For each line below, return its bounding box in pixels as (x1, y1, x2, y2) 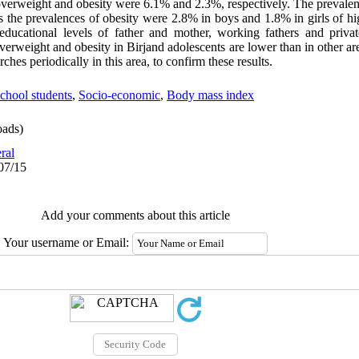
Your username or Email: (2, 236, 132, 249)
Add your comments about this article (40, 208, 230, 222)
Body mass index (167, 88, 254, 102)
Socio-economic (79, 88, 160, 102)
